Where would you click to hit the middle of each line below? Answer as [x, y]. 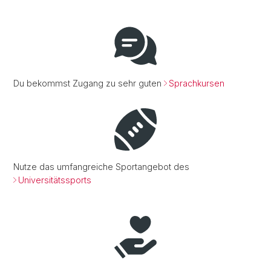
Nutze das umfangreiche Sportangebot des [101, 166]
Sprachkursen [197, 83]
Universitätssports [55, 180]
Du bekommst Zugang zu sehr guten [89, 83]
